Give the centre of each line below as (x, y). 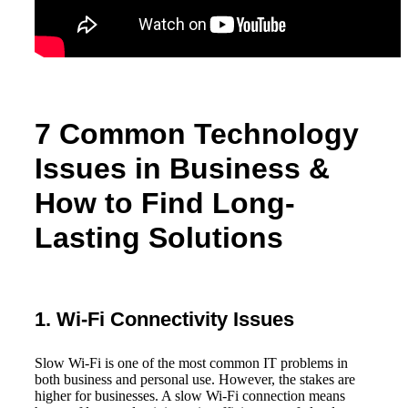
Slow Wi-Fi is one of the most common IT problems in (191, 362)
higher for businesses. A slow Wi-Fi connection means (190, 395)
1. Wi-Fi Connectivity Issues (164, 319)
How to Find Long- (165, 203)
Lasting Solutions (159, 237)
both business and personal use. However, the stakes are (195, 379)
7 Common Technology (197, 133)
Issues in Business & (182, 168)
